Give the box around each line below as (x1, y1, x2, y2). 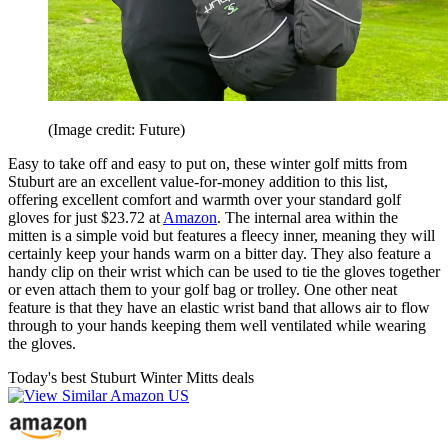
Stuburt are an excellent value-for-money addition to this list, (8, 173, 388, 191)
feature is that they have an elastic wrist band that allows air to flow (8, 299, 430, 317)
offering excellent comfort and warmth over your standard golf (8, 191, 401, 209)
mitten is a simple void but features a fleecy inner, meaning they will (8, 227, 435, 245)
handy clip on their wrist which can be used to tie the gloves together (8, 263, 440, 281)
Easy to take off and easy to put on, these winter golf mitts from (8, 155, 407, 173)
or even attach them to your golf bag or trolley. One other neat (8, 281, 397, 299)
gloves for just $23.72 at (8, 209, 163, 227)
